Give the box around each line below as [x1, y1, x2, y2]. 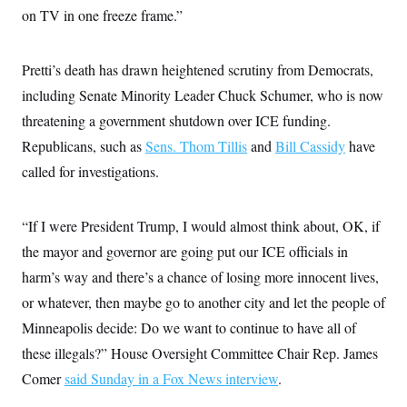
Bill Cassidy [275, 136, 345, 155]
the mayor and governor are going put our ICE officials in [22, 242, 348, 261]
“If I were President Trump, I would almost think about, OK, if [22, 216, 380, 235]
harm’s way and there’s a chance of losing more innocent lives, [22, 267, 379, 286]
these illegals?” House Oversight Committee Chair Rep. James [22, 343, 378, 362]
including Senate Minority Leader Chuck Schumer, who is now [22, 85, 383, 104]
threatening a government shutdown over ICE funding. [22, 111, 331, 130]
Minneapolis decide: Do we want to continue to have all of [22, 318, 356, 337]
